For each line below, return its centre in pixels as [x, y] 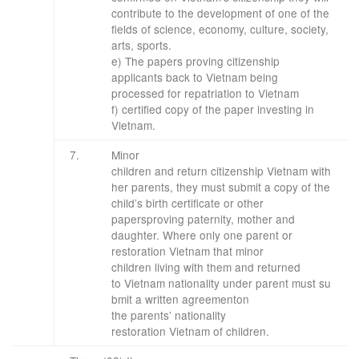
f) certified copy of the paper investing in [213, 109]
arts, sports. [141, 45]
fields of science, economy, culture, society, [220, 29]
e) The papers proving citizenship [196, 61]
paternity [209, 219]
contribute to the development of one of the [220, 13]
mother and [266, 219]
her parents [141, 187]
